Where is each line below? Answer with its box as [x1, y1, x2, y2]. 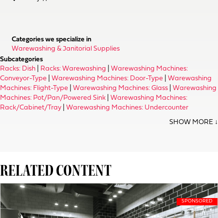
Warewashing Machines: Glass [73, 85, 168, 92]
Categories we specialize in [12, 36, 91, 43]
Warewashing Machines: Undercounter [66, 104, 188, 111]
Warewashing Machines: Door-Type [52, 75, 163, 82]
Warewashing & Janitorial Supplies [12, 45, 120, 53]
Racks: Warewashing [40, 65, 106, 73]
